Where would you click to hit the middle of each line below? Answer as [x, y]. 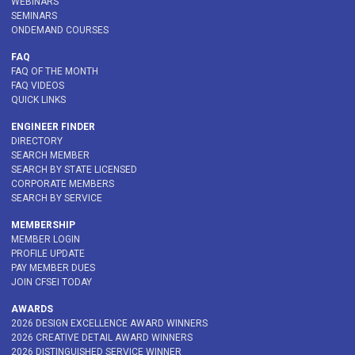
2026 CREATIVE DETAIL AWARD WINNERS [102, 338]
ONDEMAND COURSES [60, 31]
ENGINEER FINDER [53, 127]
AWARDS [32, 309]
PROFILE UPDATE [48, 254]
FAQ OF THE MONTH [55, 72]
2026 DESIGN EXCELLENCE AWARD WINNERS [109, 324]
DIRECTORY [37, 141]
